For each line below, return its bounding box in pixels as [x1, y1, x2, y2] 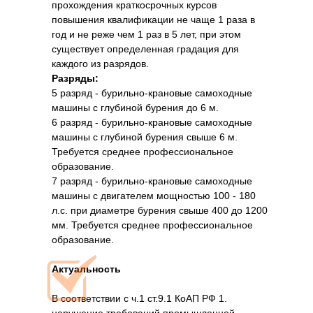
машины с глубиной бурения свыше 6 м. [52, 131, 238, 143]
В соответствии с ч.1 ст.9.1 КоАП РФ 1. [52, 293, 227, 304]
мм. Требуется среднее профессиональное [52, 219, 253, 231]
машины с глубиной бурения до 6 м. [52, 102, 219, 113]
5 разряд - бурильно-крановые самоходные [52, 87, 252, 99]
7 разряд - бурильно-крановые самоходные [52, 175, 252, 187]
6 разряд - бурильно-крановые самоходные [52, 117, 252, 128]
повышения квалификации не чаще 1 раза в [52, 14, 255, 25]
